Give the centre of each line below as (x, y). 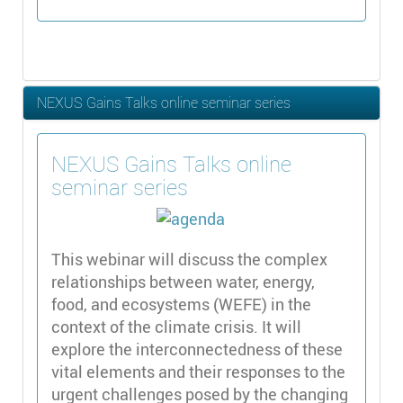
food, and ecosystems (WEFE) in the (181, 304)
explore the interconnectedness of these (197, 349)
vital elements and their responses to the (198, 371)
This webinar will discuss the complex (189, 259)
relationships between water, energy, (183, 281)
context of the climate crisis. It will (176, 326)
